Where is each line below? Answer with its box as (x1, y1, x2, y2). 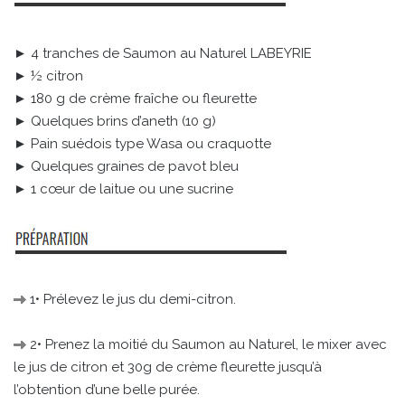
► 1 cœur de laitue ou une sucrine (14, 181, 233, 198)
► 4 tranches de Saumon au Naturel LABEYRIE (14, 45, 312, 62)
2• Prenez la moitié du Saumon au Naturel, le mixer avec (26, 336, 387, 353)
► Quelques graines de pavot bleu (14, 158, 239, 175)
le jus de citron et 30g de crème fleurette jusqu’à (14, 359, 322, 376)
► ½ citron (14, 68, 83, 85)
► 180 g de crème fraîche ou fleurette (14, 90, 257, 108)
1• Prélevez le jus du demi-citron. (26, 291, 236, 308)
